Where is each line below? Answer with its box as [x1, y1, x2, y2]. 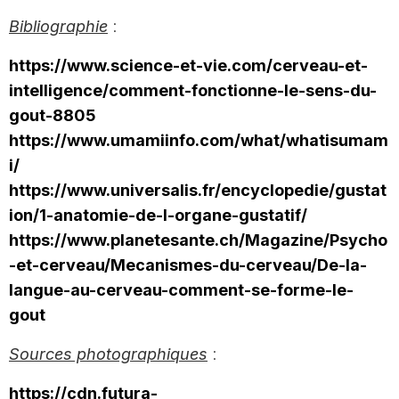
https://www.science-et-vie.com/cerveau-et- [9, 55, 368, 75]
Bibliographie [9, 16, 108, 36]
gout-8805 [9, 105, 96, 125]
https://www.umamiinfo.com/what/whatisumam [9, 130, 388, 150]
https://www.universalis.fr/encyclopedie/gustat [9, 180, 387, 199]
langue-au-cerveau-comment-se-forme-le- [9, 280, 354, 299]
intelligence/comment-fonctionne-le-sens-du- [9, 80, 377, 100]
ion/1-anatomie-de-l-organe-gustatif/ [9, 205, 307, 224]
